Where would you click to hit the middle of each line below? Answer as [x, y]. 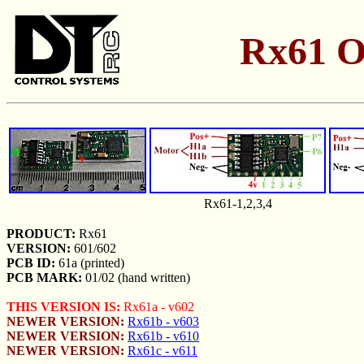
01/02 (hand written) [136, 277]
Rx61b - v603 [163, 321]
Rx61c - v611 [162, 351]
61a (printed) [90, 263]
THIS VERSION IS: [63, 307]
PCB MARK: [44, 277]
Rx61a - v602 [157, 307]
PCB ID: [31, 263]
